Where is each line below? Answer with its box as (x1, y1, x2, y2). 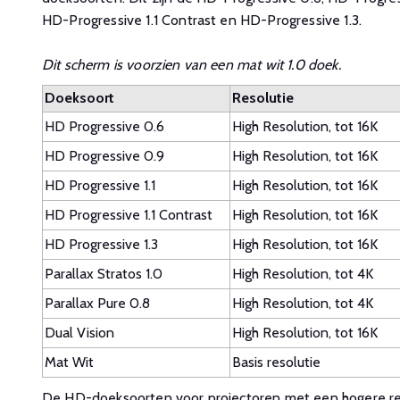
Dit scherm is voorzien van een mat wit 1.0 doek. (42, 56, 341, 73)
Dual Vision (45, 324, 114, 341)
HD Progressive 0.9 (45, 147, 164, 164)
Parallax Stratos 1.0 (45, 265, 162, 282)
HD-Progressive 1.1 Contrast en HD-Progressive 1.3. (42, 12, 362, 29)
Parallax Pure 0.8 (45, 295, 150, 312)
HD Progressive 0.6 (45, 118, 164, 135)
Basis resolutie (232, 354, 321, 371)
